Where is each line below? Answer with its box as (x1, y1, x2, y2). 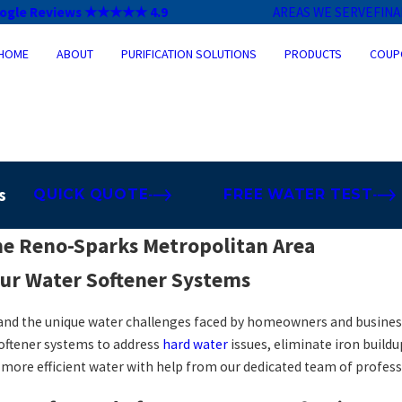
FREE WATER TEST (223, 186, 373, 204)
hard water (162, 336, 229, 354)
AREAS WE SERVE (273, 4, 374, 21)
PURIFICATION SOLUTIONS (121, 45, 258, 62)
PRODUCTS (284, 45, 343, 62)
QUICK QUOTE (33, 186, 149, 204)
